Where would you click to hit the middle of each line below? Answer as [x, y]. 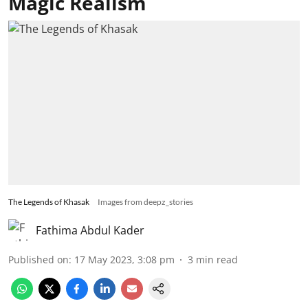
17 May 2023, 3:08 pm [124, 259]
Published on [38, 259]
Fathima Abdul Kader [90, 230]
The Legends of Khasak [49, 201]
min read [217, 259]
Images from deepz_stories [145, 201]
